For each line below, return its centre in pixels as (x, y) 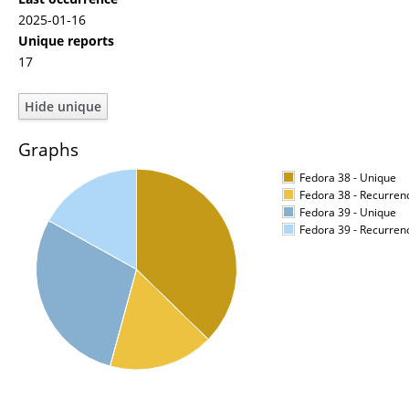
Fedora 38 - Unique (348, 178)
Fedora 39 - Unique (348, 212)
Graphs (48, 149)
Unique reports (66, 40)
